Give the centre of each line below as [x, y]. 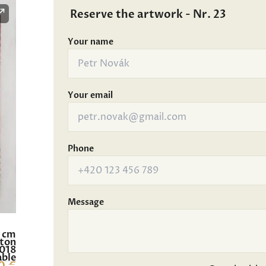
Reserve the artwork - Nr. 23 [148, 15]
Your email [90, 95]
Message [85, 202]
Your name [90, 42]
